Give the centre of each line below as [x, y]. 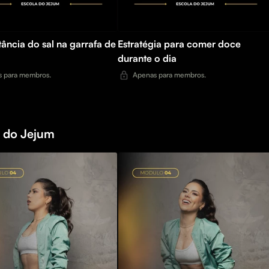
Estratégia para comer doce [179, 44]
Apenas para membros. [169, 75]
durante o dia [147, 59]
